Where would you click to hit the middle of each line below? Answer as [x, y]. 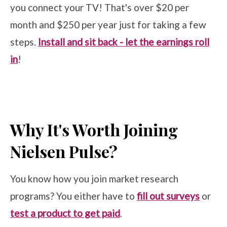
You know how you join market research [94, 178]
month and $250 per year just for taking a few [108, 24]
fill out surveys [168, 196]
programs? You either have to [73, 196]
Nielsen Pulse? [64, 151]
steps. [24, 42]
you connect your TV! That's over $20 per [100, 7]
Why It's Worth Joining [94, 129]
